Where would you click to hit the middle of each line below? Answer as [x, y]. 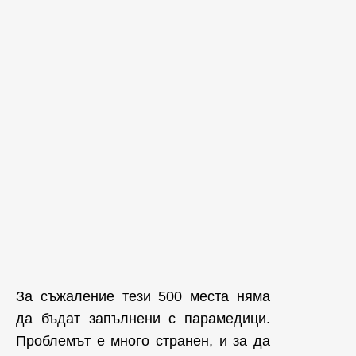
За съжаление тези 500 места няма [143, 297]
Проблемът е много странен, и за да [143, 341]
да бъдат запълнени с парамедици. [143, 319]
